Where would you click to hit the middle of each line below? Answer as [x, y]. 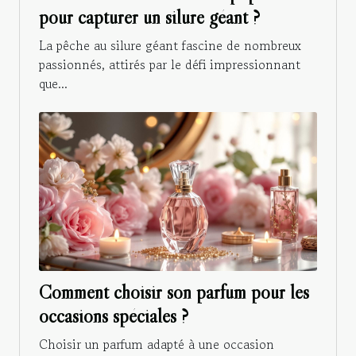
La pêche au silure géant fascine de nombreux [170, 46]
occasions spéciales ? [114, 316]
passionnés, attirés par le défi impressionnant [170, 65]
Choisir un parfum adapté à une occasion [157, 344]
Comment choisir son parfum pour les [174, 292]
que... [53, 84]
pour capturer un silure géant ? [149, 17]
